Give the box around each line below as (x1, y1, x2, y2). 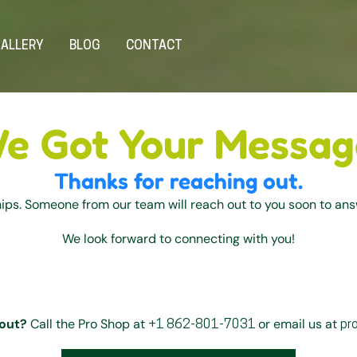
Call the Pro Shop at (27, 316, 148, 332)
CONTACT (126, 40, 182, 53)
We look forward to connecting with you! (62, 230, 295, 247)
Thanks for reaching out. (54, 167, 303, 194)
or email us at (258, 316, 340, 332)
